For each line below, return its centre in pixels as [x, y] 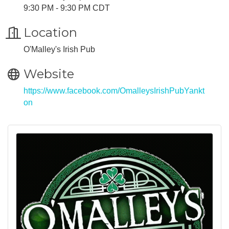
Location [50, 32]
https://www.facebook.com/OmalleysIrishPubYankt [114, 90]
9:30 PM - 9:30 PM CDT [67, 8]
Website [49, 74]
